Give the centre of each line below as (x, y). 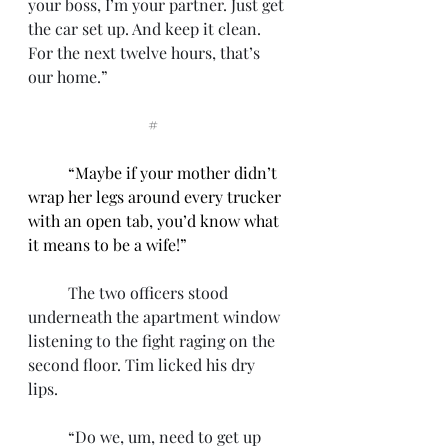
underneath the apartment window (156, 316)
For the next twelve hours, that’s (146, 52)
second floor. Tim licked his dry (143, 364)
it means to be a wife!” (107, 244)
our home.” (68, 76)
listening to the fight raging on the (153, 340)
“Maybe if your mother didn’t (174, 172)
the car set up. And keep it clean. (146, 28)
